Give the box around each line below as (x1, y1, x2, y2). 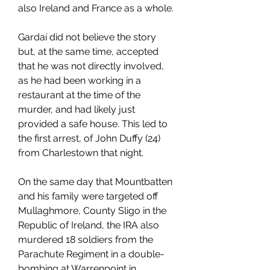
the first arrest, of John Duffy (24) (18, 133, 160, 144)
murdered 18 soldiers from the (18, 234, 153, 245)
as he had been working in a (18, 75, 141, 86)
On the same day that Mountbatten (18, 176, 172, 187)
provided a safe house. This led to (18, 118, 168, 130)
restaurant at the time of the (18, 89, 140, 101)
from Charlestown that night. (18, 147, 143, 159)
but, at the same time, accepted (18, 46, 159, 57)
